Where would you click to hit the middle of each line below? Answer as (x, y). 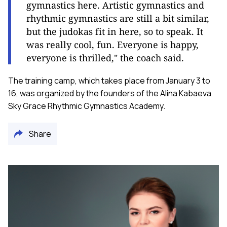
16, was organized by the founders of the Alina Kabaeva (110, 93)
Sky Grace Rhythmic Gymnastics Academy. (87, 106)
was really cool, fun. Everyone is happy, (112, 45)
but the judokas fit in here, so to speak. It (115, 32)
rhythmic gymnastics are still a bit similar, (118, 18)
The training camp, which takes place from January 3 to (109, 81)
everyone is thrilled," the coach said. (105, 58)
